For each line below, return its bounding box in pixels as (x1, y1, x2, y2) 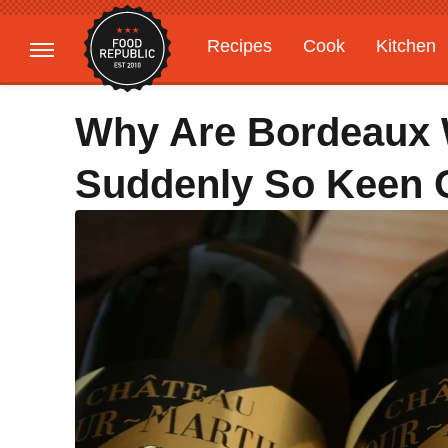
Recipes (207, 36, 272, 56)
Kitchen (376, 36, 436, 56)
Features (322, 75, 393, 95)
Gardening (207, 75, 291, 95)
